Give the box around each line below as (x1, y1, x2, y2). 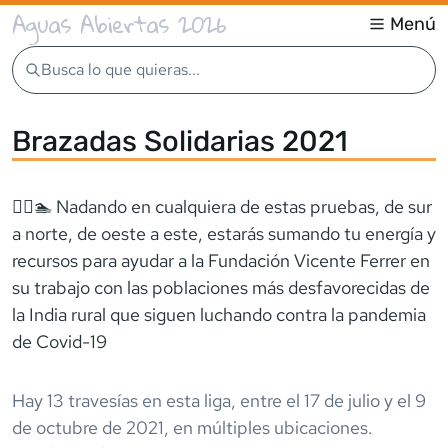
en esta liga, (138, 388, 240, 412)
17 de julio (304, 388, 380, 412)
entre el (240, 388, 300, 412)
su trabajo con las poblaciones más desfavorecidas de (12, 275, 430, 299)
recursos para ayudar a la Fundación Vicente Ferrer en (12, 248, 430, 272)
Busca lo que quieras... (41, 58, 200, 80)
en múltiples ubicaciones (173, 415, 368, 439)
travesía (64, 388, 130, 412)
